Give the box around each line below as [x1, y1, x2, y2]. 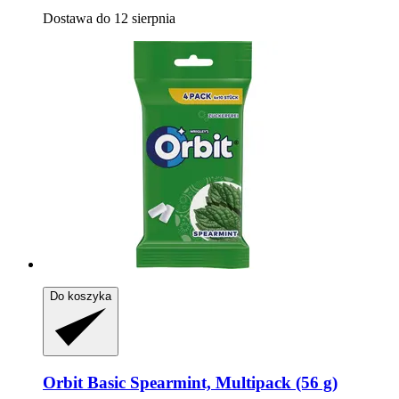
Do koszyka [50, 289, 111, 303]
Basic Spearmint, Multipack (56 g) [83, 372, 338, 392]
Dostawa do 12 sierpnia [43, 10, 175, 26]
